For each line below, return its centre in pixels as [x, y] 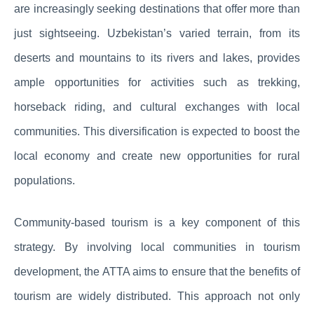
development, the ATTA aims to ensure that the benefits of [157, 272]
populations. [45, 181]
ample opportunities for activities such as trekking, [157, 83]
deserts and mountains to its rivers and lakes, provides [157, 58]
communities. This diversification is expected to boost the [157, 132]
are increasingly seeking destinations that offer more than [157, 9]
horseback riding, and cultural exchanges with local [157, 107]
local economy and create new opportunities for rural [157, 156]
